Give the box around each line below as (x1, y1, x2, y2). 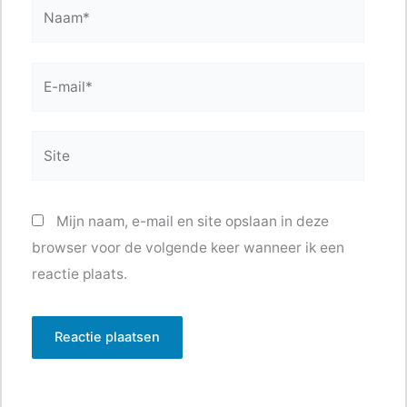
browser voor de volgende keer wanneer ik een (32, 239, 345, 257)
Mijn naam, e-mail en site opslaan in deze (56, 213, 330, 231)
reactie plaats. (32, 265, 128, 283)
